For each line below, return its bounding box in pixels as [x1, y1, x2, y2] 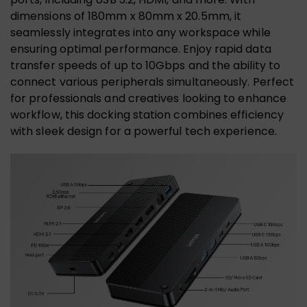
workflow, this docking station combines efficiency [10, 106, 284, 123]
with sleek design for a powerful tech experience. [10, 123, 277, 139]
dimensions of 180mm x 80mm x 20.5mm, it [10, 8, 242, 24]
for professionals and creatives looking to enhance [10, 90, 286, 106]
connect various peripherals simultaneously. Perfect [10, 73, 295, 90]
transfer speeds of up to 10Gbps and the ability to [10, 57, 280, 73]
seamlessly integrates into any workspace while [10, 24, 271, 40]
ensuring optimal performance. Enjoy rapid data [10, 40, 271, 57]
